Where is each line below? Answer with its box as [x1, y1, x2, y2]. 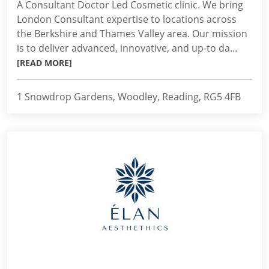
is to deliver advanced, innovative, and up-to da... [17, 41, 237, 55]
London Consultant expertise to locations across [17, 13, 237, 26]
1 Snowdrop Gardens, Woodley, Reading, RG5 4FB [17, 90, 241, 103]
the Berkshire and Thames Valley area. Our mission [17, 27, 247, 40]
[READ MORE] [17, 57, 72, 68]
